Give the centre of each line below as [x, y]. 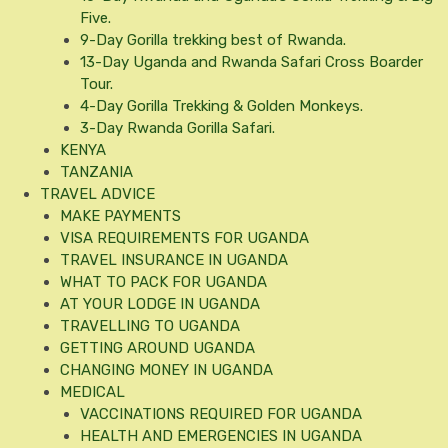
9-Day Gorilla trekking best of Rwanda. [213, 40]
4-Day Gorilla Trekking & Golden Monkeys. [221, 106]
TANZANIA [96, 172]
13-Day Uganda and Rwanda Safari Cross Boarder [251, 62]
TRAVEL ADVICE [97, 194]
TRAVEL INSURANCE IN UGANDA [174, 260]
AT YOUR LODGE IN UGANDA [160, 304]
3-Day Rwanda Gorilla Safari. [177, 128]
